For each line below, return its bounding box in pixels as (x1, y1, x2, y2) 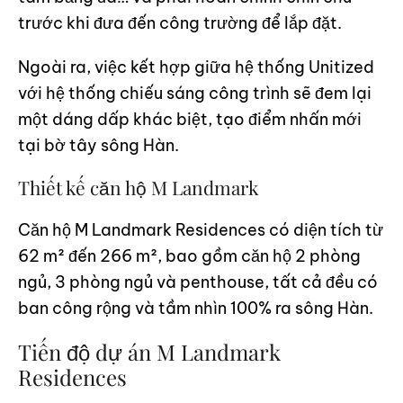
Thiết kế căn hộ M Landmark (18, 175, 259, 200)
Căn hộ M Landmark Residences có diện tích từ (18, 219, 383, 240)
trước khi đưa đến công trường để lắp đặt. (18, 13, 342, 33)
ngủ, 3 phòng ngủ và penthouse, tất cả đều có (18, 272, 378, 292)
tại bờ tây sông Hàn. (18, 135, 179, 156)
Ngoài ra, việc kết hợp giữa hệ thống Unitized (18, 57, 374, 77)
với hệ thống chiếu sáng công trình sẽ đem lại (18, 83, 372, 103)
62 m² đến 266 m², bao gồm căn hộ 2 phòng (18, 246, 361, 266)
